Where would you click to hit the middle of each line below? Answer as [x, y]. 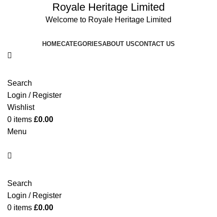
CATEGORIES [82, 44]
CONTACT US [155, 44]
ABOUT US [118, 44]
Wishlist [21, 107]
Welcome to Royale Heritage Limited [108, 20]
